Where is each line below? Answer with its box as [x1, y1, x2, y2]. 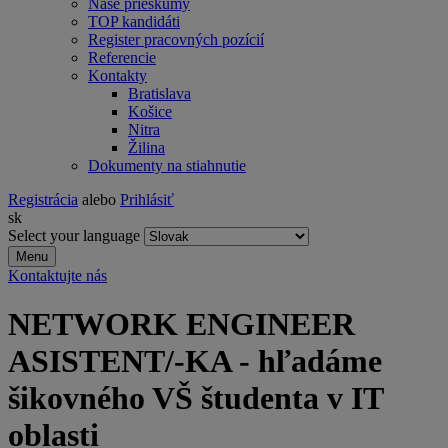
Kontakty [88, 67, 147, 84]
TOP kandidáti [88, 13, 180, 30]
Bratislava [128, 85, 191, 102]
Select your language [8, 227, 140, 244]
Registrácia [8, 191, 78, 208]
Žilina [128, 139, 165, 156]
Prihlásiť [120, 191, 174, 208]
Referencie [88, 49, 156, 66]
